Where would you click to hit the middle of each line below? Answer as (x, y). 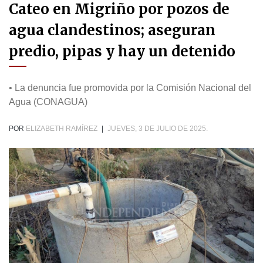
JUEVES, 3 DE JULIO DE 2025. (158, 129)
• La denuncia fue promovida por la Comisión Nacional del (130, 88)
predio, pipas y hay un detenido (122, 52)
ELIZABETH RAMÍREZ (62, 129)
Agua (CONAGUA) (48, 102)
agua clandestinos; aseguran (112, 31)
